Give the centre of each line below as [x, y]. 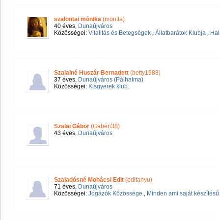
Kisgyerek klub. [109, 86]
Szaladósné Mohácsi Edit [89, 180]
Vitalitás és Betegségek [120, 33]
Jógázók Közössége [115, 193]
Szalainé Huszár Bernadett [92, 73]
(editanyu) [138, 180]
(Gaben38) [105, 126]
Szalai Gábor [72, 126]
